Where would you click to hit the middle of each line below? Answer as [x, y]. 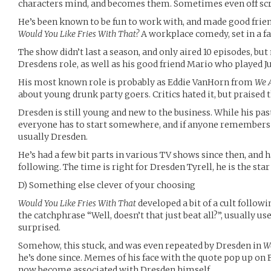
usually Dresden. [53, 137]
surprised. [39, 227]
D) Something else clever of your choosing [107, 185]
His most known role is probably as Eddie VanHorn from [136, 82]
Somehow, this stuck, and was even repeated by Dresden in [141, 246]
